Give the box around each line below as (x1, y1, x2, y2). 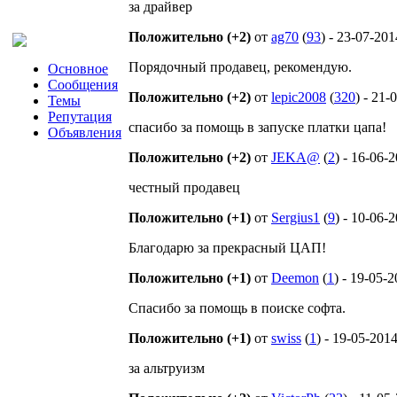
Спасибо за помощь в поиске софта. (128, 300, 346, 315)
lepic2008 (271, 90, 326, 105)
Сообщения (48, 77, 118, 92)
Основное (48, 61, 108, 76)
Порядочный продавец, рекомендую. (128, 59, 352, 74)
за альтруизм (128, 361, 205, 376)
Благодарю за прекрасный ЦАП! (128, 240, 326, 255)
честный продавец (128, 180, 240, 195)
